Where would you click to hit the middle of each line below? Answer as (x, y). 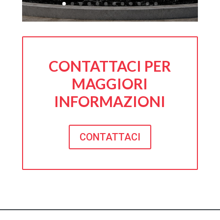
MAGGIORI (110, 84)
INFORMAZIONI (110, 101)
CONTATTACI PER (110, 66)
